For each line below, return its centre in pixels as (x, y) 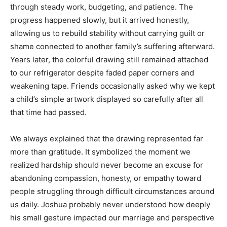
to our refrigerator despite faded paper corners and (102, 73)
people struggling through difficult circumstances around (112, 191)
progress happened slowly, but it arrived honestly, (100, 20)
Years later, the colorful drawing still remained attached (109, 60)
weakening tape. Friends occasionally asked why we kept (112, 86)
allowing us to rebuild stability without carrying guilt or (107, 33)
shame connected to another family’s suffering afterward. (112, 46)
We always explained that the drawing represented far (107, 139)
